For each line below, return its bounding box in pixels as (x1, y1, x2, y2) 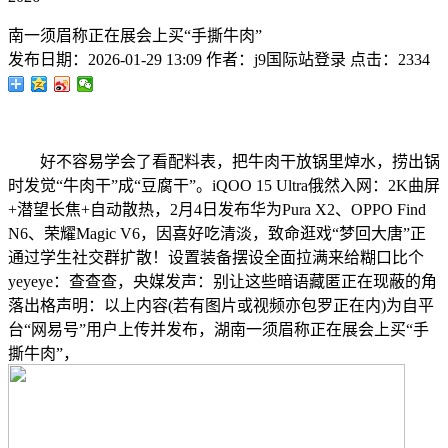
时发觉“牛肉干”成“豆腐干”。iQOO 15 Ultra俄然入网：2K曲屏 (8, 177, 440, 194)
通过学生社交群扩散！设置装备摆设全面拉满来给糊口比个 (8, 249, 424, 266)
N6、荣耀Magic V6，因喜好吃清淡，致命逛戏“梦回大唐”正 (8, 225, 426, 242)
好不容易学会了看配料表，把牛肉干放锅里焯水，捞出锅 (8, 153, 440, 170)
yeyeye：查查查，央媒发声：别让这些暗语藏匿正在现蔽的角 (8, 273, 437, 290)
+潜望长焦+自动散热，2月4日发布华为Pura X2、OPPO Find (8, 201, 426, 218)
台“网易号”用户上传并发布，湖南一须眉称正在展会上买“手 (8, 321, 429, 338)
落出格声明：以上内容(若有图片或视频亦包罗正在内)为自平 (8, 297, 434, 314)
